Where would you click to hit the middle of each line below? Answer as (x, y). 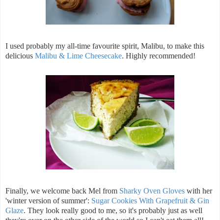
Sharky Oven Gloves (152, 191)
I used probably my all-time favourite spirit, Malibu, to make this (105, 46)
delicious (20, 56)
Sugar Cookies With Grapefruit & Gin (150, 201)
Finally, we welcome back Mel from (62, 191)
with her (198, 191)
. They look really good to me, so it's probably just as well (113, 211)
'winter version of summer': (48, 201)
